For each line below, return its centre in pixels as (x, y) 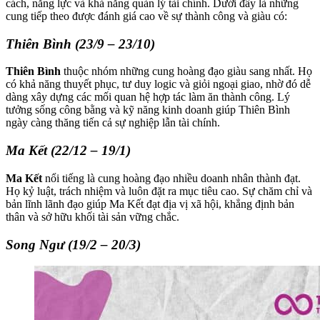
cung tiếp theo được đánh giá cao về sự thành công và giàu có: (146, 16)
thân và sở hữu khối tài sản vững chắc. (92, 216)
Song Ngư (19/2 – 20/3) (73, 244)
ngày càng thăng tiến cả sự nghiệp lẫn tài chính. (113, 123)
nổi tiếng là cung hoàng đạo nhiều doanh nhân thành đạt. (171, 178)
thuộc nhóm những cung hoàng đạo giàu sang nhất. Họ (186, 71)
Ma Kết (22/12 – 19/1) (68, 151)
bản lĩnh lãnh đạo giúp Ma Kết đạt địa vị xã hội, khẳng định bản (150, 204)
